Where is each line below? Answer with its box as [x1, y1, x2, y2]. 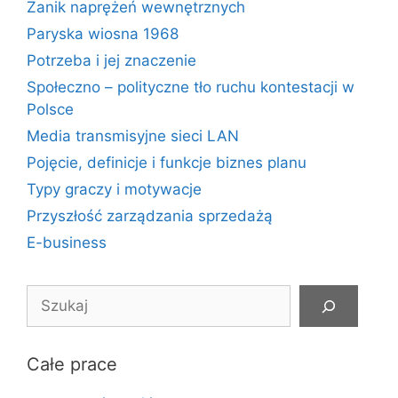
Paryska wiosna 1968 [27, 25, 179, 43]
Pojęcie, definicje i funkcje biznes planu [27, 154, 306, 171]
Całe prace [27, 354, 117, 375]
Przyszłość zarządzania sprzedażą [27, 207, 273, 225]
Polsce [27, 100, 74, 118]
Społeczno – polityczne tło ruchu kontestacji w [27, 78, 354, 96]
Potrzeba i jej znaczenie [27, 52, 196, 69]
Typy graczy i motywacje [27, 180, 202, 198]
